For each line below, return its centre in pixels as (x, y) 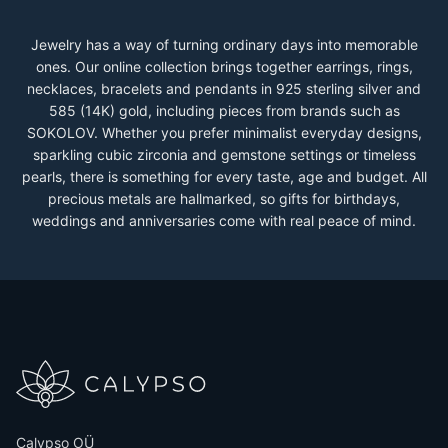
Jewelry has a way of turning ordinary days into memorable (224, 44)
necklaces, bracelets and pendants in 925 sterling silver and (224, 88)
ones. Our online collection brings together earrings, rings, (224, 66)
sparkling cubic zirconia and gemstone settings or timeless (224, 154)
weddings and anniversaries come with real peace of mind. (224, 220)
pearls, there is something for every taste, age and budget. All (224, 176)
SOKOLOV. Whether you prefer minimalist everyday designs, (224, 132)
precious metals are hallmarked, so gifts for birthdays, (224, 198)
